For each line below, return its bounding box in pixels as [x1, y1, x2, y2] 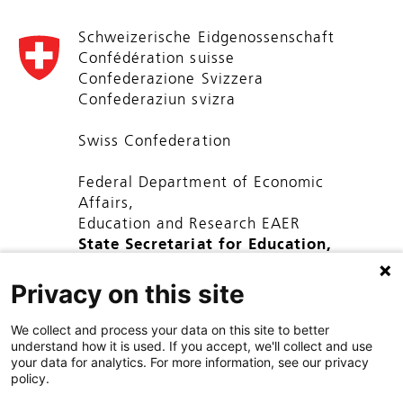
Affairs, [77, 195, 135, 211]
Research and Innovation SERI [77, 257, 314, 273]
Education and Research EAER [77, 216, 300, 232]
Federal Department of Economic [77, 175, 325, 191]
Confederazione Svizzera [77, 71, 264, 87]
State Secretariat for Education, [77, 237, 333, 253]
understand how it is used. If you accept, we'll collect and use [11, 338, 372, 354]
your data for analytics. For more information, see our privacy [11, 354, 369, 370]
